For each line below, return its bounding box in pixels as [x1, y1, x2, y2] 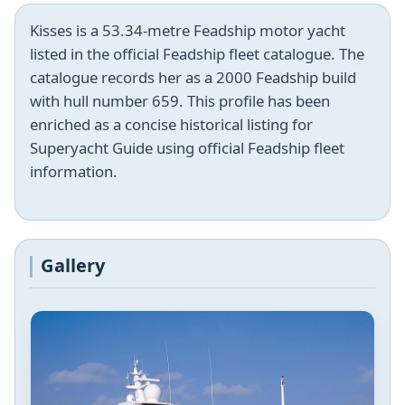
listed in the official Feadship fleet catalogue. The [30, 43, 364, 65]
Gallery [41, 253, 106, 278]
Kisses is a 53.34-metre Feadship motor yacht [30, 20, 345, 42]
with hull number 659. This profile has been [30, 90, 330, 112]
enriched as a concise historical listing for [30, 114, 313, 136]
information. [30, 161, 118, 183]
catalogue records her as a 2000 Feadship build [30, 67, 356, 89]
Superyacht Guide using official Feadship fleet [30, 137, 344, 159]
